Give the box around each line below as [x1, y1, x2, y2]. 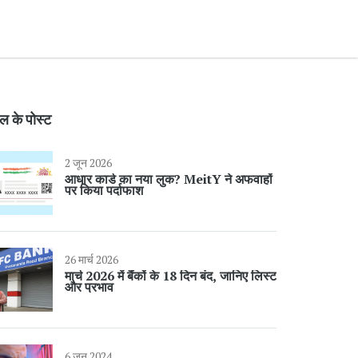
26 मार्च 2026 [65, 252, 118, 267]
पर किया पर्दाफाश [65, 181, 143, 199]
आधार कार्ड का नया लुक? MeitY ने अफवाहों [65, 170, 272, 188]
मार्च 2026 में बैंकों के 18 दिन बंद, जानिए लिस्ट [65, 267, 276, 284]
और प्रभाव [65, 278, 113, 296]
